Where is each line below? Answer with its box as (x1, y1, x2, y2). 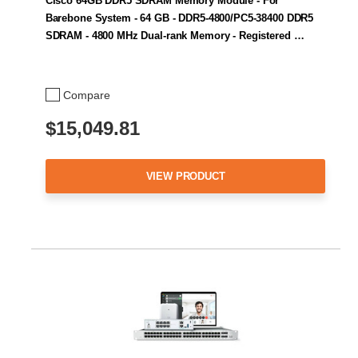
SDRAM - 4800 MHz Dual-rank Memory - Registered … (45, 30, 304, 42)
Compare (63, 88, 110, 101)
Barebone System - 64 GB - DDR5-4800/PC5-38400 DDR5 (45, 12, 314, 25)
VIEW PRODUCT (145, 169, 225, 182)
